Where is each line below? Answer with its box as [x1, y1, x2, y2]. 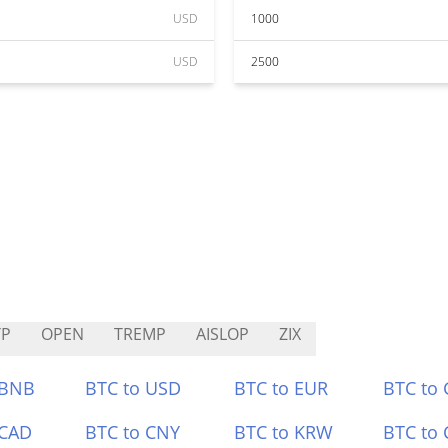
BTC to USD [85, 376, 182, 400]
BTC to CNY [85, 420, 181, 444]
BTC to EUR [234, 376, 328, 400]
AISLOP [196, 323, 249, 345]
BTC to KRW [234, 420, 333, 444]
